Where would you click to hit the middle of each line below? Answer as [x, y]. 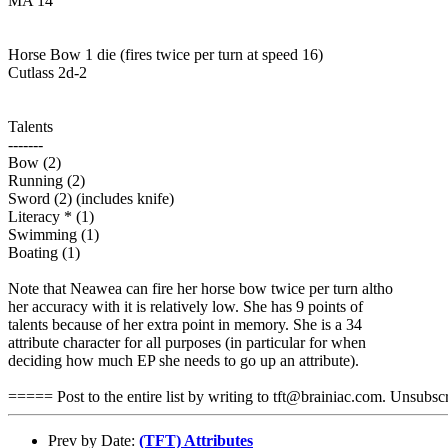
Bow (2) [34, 162]
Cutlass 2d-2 [47, 72]
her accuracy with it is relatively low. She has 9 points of [185, 306]
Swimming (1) [53, 234]
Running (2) [46, 180]
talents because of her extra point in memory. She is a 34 [185, 324]
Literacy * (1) [51, 216]
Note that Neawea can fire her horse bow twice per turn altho [200, 288]
